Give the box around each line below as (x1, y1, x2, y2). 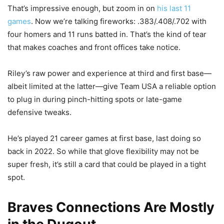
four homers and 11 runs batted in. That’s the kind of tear (7, 29, 206, 39)
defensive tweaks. (7, 107, 71, 117)
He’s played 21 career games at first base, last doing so (7, 133, 201, 143)
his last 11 (157, 3, 191, 13)
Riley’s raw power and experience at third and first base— (7, 68, 211, 78)
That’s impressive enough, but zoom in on (7, 3, 157, 13)
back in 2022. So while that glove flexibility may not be (7, 146, 199, 156)
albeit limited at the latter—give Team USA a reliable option (7, 81, 216, 91)
